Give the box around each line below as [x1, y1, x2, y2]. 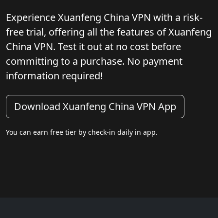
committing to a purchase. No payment [6, 54, 182, 68]
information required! [6, 69, 103, 82]
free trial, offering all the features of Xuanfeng [6, 25, 212, 38]
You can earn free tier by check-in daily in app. [6, 127, 158, 137]
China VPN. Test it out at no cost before [6, 39, 181, 53]
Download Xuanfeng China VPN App [14, 99, 176, 113]
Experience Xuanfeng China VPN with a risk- [6, 10, 202, 24]
